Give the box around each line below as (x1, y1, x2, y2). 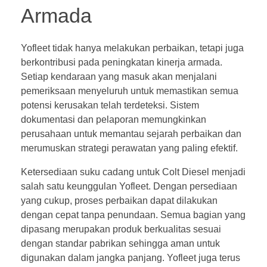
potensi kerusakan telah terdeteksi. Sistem (21, 100, 199, 110)
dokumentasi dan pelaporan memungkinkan (21, 114, 206, 125)
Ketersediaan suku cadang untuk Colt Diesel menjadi (21, 166, 246, 177)
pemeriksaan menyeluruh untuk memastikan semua (21, 85, 238, 96)
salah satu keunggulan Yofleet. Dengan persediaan (21, 181, 237, 191)
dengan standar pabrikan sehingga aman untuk (21, 238, 220, 249)
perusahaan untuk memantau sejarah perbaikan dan (21, 128, 241, 139)
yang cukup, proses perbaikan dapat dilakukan (21, 195, 218, 206)
